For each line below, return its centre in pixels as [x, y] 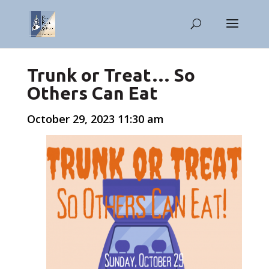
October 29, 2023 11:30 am [95, 119]
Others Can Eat [92, 93]
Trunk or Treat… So [111, 75]
